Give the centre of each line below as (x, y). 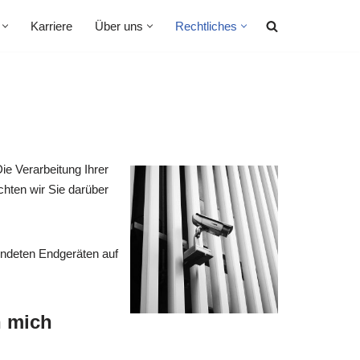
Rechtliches (206, 26)
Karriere (51, 26)
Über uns (119, 26)
